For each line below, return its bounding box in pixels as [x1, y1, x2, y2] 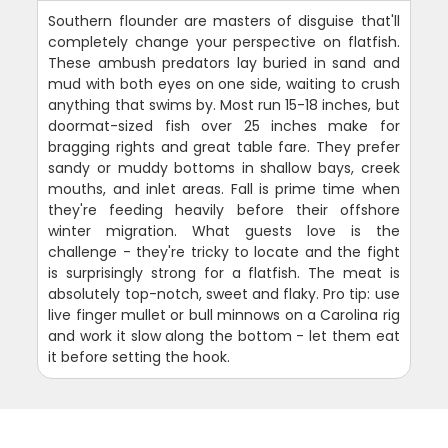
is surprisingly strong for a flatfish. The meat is [48, 262, 400, 283]
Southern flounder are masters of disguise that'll [48, 10, 400, 31]
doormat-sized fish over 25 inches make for [48, 115, 400, 136]
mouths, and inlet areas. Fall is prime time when [48, 178, 400, 199]
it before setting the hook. [48, 346, 231, 367]
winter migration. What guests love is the [48, 220, 400, 241]
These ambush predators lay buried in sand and [48, 52, 400, 73]
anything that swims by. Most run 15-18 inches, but [48, 94, 400, 115]
